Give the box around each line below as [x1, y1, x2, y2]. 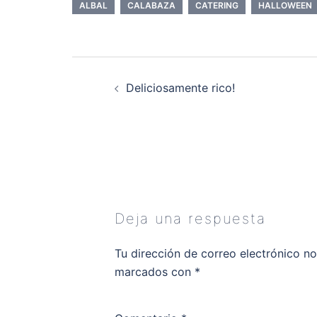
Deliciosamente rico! [126, 81, 235, 96]
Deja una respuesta [115, 210, 266, 228]
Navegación [71, 56, 154, 74]
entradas [71, 93, 129, 111]
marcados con [115, 265, 195, 279]
